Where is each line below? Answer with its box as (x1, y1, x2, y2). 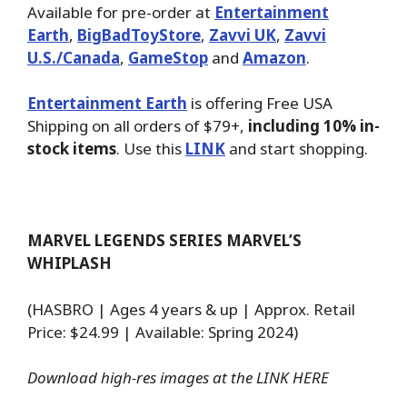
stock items (27, 138, 116, 160)
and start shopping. (225, 138, 368, 160)
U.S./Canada (27, 46, 120, 68)
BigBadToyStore (77, 24, 201, 45)
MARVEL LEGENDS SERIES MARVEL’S (27, 230, 302, 252)
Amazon (243, 46, 306, 68)
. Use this (116, 138, 185, 160)
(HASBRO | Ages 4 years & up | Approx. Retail (27, 298, 355, 320)
